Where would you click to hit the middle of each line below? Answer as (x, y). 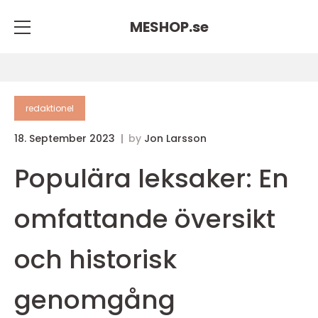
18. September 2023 (66, 138)
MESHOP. (161, 27)
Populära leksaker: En (152, 179)
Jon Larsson (175, 138)
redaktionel (50, 108)
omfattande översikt (145, 219)
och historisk (95, 259)
